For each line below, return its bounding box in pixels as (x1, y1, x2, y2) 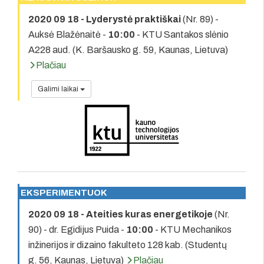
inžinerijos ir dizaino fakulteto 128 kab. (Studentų (28, 239, 227, 250)
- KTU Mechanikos (153, 224, 232, 235)
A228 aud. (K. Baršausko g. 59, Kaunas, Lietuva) (28, 44, 228, 55)
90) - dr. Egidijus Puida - (28, 224, 126, 235)
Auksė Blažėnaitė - (28, 29, 108, 39)
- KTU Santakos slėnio (135, 29, 229, 39)
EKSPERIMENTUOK (21, 187, 107, 197)
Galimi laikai (38, 84, 80, 93)
